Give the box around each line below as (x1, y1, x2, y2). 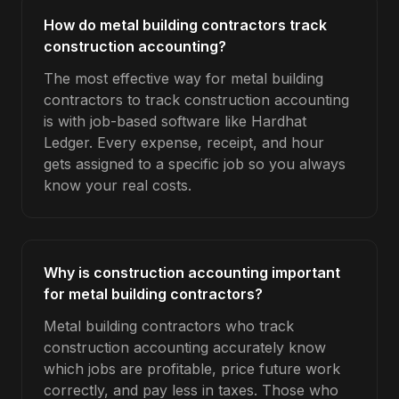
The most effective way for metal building (44, 69, 323, 87)
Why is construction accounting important (44, 264, 340, 281)
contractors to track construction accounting (44, 91, 349, 109)
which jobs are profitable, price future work (44, 360, 340, 378)
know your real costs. (44, 176, 191, 194)
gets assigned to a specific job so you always (44, 155, 346, 173)
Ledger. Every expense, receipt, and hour (44, 134, 324, 151)
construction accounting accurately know (44, 338, 326, 356)
